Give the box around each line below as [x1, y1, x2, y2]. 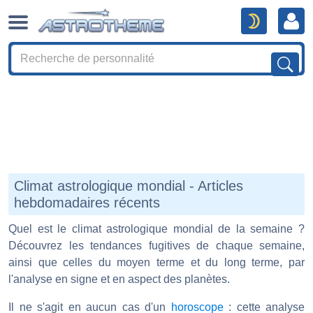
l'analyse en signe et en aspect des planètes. [8, 273, 230, 285]
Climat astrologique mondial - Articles [14, 178, 243, 194]
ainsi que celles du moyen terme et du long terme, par [8, 256, 305, 268]
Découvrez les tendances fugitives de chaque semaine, [8, 240, 305, 252]
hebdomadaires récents [14, 195, 160, 210]
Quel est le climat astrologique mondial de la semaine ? [8, 223, 305, 235]
